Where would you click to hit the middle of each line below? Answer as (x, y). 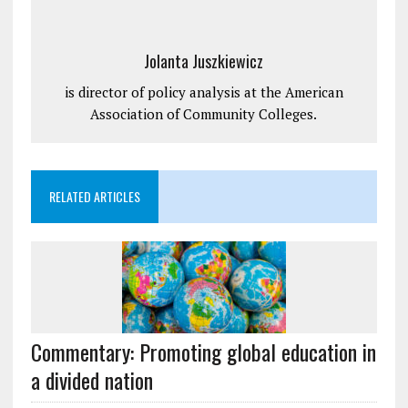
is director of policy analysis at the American (204, 92)
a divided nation (92, 379)
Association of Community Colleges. (204, 113)
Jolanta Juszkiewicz (204, 61)
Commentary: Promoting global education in (203, 351)
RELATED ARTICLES (94, 196)
